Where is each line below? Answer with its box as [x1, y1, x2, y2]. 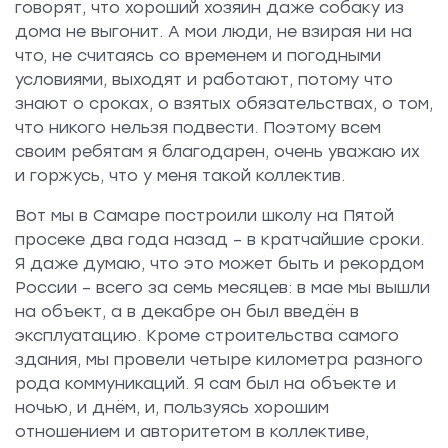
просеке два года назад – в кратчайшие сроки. [15, 229, 424, 249]
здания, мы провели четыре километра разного [15, 349, 423, 369]
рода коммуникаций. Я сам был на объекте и [15, 373, 396, 393]
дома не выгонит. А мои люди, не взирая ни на [15, 21, 412, 41]
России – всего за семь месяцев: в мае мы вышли [15, 277, 430, 297]
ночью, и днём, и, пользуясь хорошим [15, 397, 329, 417]
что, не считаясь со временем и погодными [15, 45, 381, 65]
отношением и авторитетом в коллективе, [15, 421, 369, 441]
